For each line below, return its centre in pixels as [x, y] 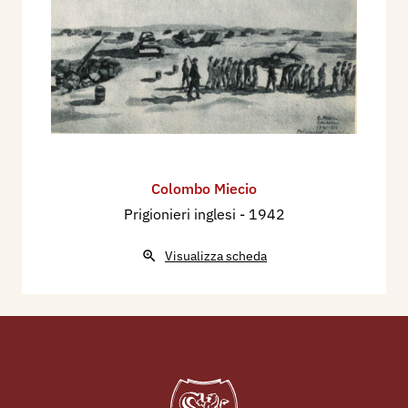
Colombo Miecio [204, 189]
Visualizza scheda [216, 256]
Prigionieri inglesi [181, 214]
